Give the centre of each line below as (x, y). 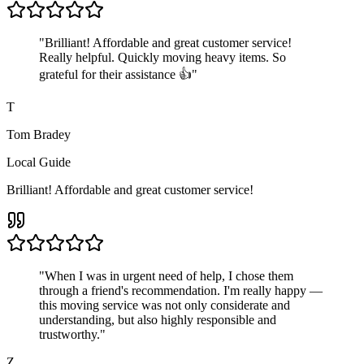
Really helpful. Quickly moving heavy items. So (162, 57)
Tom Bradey (39, 134)
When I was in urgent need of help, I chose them (169, 275)
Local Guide (39, 162)
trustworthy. (69, 334)
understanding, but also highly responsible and (158, 319)
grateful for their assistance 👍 (115, 74)
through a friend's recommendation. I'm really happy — (181, 290)
